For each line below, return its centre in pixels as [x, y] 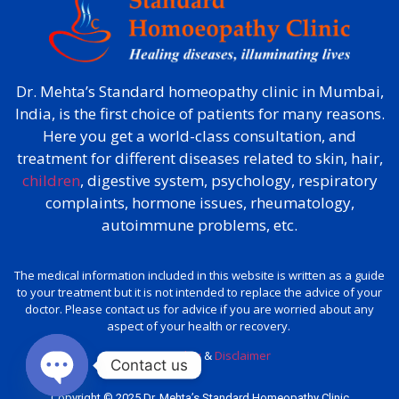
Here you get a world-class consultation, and [199, 136]
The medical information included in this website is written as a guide [199, 275]
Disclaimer [243, 356]
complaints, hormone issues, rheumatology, [199, 203]
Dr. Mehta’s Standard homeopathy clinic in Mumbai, [199, 92]
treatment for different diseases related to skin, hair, [199, 159]
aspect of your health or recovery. [199, 326]
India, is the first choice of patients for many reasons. [199, 114]
